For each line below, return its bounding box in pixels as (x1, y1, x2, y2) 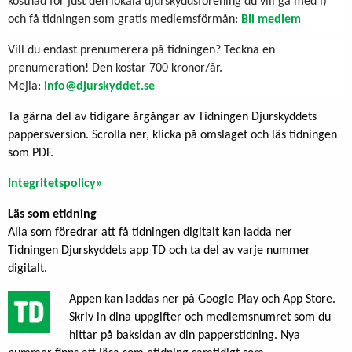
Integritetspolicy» (8, 177, 103, 190)
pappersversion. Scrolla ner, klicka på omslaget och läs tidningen (8, 128, 337, 141)
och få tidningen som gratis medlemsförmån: (8, 13, 241, 26)
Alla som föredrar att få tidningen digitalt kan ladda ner (8, 225, 292, 239)
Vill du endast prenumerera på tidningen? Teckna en (8, 43, 275, 57)
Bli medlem (241, 13, 301, 26)
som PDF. (8, 146, 53, 159)
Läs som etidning (8, 207, 97, 221)
